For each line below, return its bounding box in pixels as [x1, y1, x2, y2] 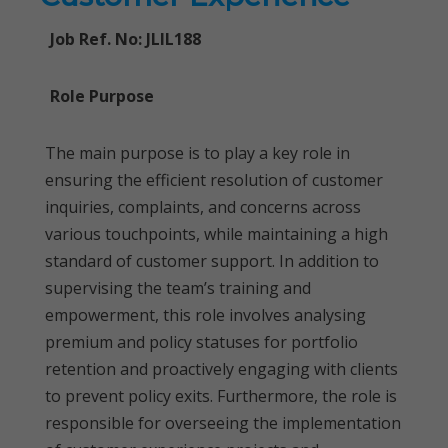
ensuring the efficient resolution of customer [45, 169, 383, 191]
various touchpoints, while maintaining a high [45, 223, 388, 245]
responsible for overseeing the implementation [45, 412, 401, 434]
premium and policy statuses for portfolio [45, 331, 358, 353]
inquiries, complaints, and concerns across [45, 196, 361, 218]
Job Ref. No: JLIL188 [50, 28, 201, 50]
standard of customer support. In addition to [45, 250, 379, 272]
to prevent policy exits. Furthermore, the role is [45, 385, 397, 407]
